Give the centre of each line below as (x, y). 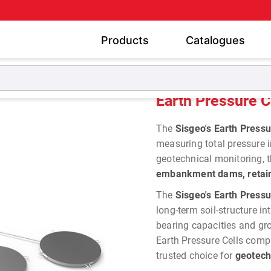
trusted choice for (195, 256)
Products (125, 40)
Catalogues (215, 40)
